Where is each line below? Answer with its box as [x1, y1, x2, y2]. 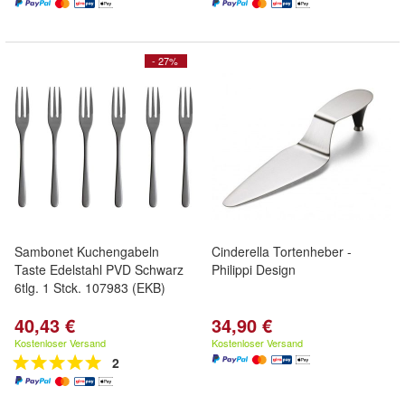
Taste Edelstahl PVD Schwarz [14, 260, 184, 278]
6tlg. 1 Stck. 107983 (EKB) [14, 278, 165, 297]
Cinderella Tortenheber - [212, 242, 352, 260]
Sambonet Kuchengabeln [14, 242, 159, 260]
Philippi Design [212, 260, 296, 278]
